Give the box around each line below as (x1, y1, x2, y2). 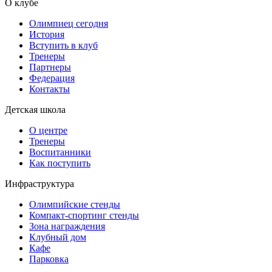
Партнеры (29, 61, 71, 72)
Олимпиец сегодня (29, 18, 108, 29)
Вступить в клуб (29, 39, 98, 50)
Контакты (29, 83, 70, 94)
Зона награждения (29, 220, 105, 231)
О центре (29, 124, 67, 135)
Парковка (29, 253, 69, 264)
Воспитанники (29, 146, 91, 157)
